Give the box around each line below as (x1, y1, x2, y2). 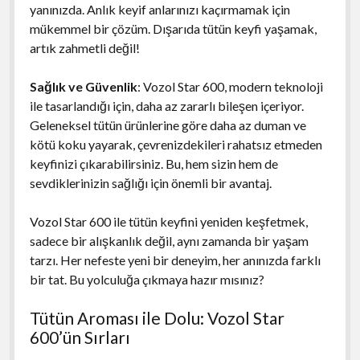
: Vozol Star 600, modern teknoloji (137, 78, 323, 94)
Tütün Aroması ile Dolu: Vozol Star (29, 307, 284, 328)
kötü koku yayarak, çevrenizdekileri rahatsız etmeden (29, 136, 322, 152)
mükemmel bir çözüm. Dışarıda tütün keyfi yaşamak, (29, 20, 317, 36)
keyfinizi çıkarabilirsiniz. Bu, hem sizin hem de (29, 155, 278, 171)
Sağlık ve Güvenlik (29, 78, 137, 94)
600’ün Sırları (29, 326, 130, 347)
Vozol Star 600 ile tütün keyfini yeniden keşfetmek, (29, 213, 308, 229)
